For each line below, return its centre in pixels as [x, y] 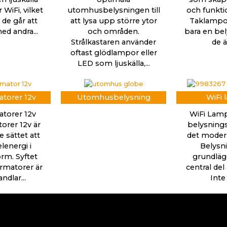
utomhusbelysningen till [113, 10]
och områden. [113, 31]
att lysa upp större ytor [113, 21]
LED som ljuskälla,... [113, 63]
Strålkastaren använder [113, 42]
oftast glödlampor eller [113, 52]
